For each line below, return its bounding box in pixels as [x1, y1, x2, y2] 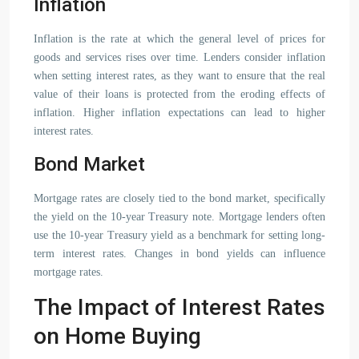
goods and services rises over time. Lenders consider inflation [34, 51, 325, 63]
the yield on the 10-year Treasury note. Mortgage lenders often [34, 211, 325, 223]
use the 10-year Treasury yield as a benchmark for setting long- [34, 229, 325, 241]
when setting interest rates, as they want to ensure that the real [34, 70, 325, 82]
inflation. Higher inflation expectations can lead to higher [34, 107, 325, 119]
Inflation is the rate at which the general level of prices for [34, 33, 325, 45]
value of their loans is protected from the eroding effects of [34, 88, 325, 100]
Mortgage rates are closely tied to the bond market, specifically [34, 192, 325, 204]
